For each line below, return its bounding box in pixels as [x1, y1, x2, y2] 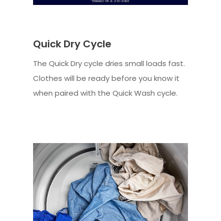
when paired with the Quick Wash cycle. [33, 87, 178, 98]
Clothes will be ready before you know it [33, 73, 180, 83]
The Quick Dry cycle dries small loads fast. [33, 58, 185, 69]
